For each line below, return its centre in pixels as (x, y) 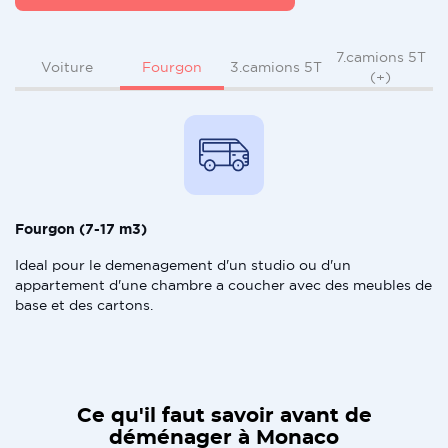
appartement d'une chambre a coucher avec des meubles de (223, 285)
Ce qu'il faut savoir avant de (224, 416)
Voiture (67, 67)
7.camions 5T (380, 57)
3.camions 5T (276, 67)
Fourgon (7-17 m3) (81, 229)
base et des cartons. (84, 305)
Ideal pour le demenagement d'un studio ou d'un (183, 265)
